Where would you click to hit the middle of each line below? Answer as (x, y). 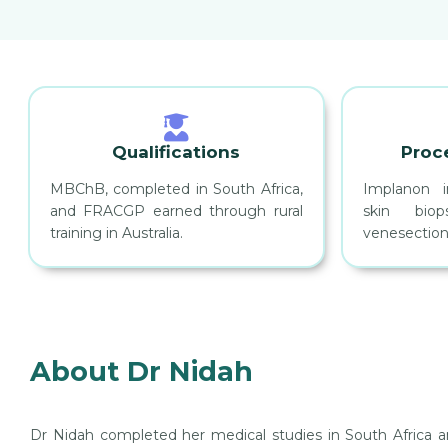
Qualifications (176, 152)
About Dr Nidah (141, 372)
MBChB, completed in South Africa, (176, 189)
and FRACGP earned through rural (176, 211)
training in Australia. (116, 233)
